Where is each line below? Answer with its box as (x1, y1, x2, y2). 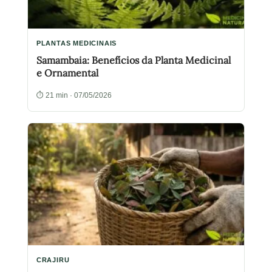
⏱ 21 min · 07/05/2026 (36, 90, 112, 101)
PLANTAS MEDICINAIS (36, 38, 117, 48)
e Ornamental (36, 67, 98, 80)
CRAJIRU (36, 254, 70, 264)
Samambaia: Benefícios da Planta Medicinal (36, 54, 231, 67)
